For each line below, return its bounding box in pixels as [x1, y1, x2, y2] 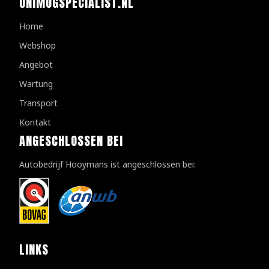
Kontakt [19, 116, 51, 128]
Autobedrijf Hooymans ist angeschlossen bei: [19, 159, 196, 171]
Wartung [19, 78, 53, 90]
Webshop [19, 40, 56, 52]
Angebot [19, 59, 53, 71]
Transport [19, 97, 58, 109]
